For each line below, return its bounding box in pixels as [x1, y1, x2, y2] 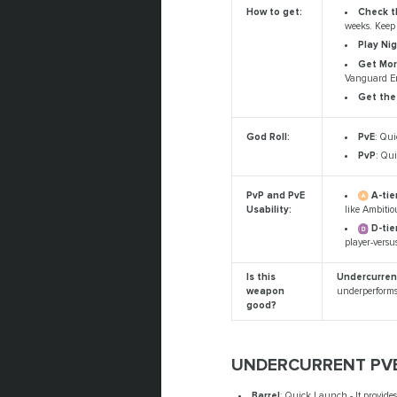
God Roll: [246, 131, 291, 144]
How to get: [246, 6, 303, 19]
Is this [246, 271, 276, 284]
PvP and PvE [246, 190, 306, 202]
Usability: [246, 204, 292, 216]
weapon [246, 285, 285, 298]
